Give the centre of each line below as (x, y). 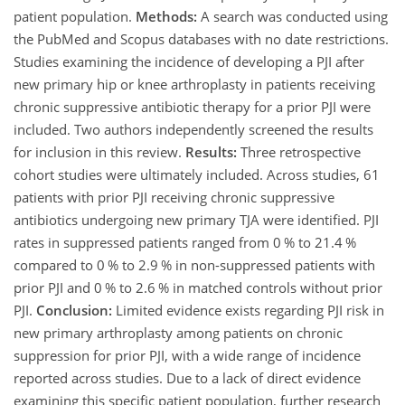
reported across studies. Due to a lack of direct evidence (187, 377)
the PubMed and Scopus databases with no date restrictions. (201, 38)
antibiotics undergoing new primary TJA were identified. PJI (196, 219)
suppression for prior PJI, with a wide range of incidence (187, 355)
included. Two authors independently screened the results (193, 129)
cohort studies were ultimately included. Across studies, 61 (197, 174)
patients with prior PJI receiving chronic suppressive (174, 197)
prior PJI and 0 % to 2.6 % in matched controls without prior (198, 287)
